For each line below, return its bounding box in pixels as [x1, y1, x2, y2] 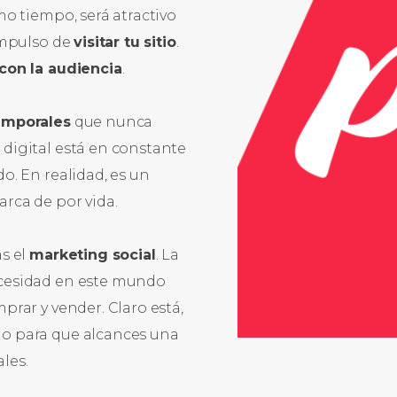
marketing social [29, 246, 156, 263]
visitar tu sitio [74, 34, 176, 51]
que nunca [70, 113, 153, 130]
